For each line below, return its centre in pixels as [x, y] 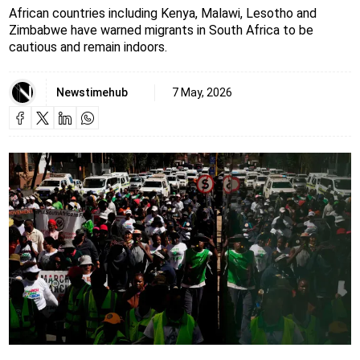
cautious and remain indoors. [88, 47]
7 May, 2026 [202, 92]
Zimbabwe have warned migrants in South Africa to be [161, 31]
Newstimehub [92, 92]
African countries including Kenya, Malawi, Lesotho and [162, 14]
